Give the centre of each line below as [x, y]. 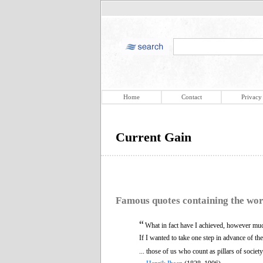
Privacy [251, 97]
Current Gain [154, 137]
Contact [191, 97]
